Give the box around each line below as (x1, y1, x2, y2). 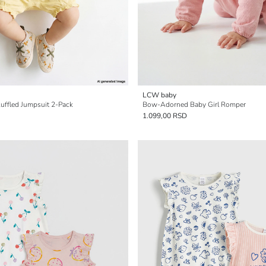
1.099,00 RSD (142, 111, 187, 121)
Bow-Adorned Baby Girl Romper (142, 100, 246, 109)
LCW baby (142, 90, 176, 100)
